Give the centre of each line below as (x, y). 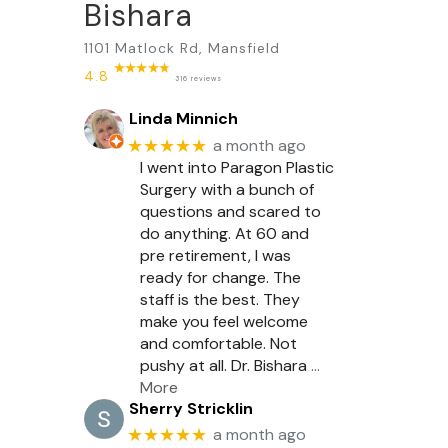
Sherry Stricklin (190, 408)
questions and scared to (230, 211)
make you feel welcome (224, 321)
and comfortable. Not (218, 343)
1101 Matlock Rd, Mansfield (182, 47)
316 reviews (198, 78)
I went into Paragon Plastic (237, 167)
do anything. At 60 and (224, 233)
